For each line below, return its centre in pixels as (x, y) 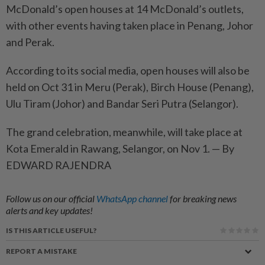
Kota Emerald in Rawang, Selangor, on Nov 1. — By (120, 149)
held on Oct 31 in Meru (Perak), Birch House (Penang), (130, 87)
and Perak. (30, 42)
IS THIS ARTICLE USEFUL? (51, 231)
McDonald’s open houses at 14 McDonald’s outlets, (125, 9)
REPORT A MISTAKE (41, 251)
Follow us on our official (51, 199)
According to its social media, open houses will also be (128, 71)
